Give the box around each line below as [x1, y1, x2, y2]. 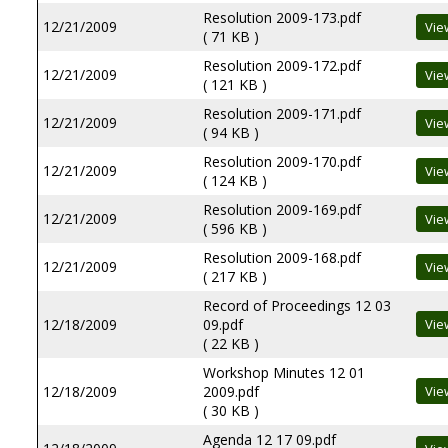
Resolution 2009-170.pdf [203, 152, 361, 171]
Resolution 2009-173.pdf [203, 8, 361, 27]
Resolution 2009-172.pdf [203, 56, 361, 75]
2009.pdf [203, 382, 259, 401]
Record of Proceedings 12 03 [203, 296, 391, 315]
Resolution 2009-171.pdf [203, 104, 361, 123]
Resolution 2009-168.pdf [203, 248, 361, 267]
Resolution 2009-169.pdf [203, 200, 361, 219]
